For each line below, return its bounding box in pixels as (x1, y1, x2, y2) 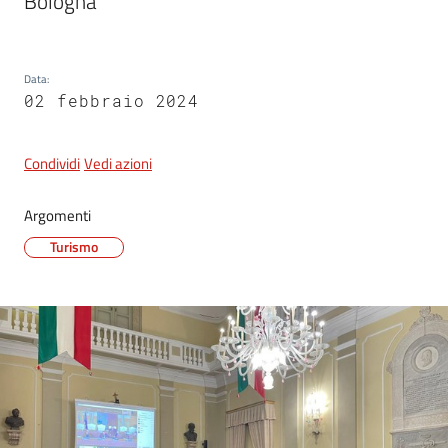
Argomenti (24, 204, 91, 228)
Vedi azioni (84, 152, 152, 176)
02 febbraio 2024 (24, 90, 200, 112)
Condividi (24, 152, 80, 176)
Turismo (50, 236, 98, 258)
